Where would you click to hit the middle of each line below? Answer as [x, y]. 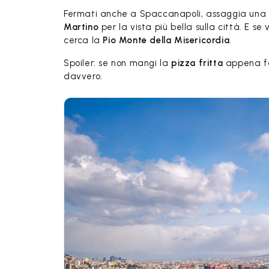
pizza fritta [197, 63]
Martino [81, 27]
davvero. [83, 76]
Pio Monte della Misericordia [166, 40]
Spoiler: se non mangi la [117, 63]
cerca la [83, 40]
